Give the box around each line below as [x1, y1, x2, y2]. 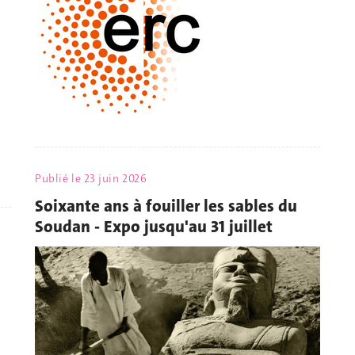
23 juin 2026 [83, 171, 147, 186]
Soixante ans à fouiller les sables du [35, 194, 297, 217]
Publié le [35, 171, 84, 186]
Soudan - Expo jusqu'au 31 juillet [35, 215, 273, 238]
